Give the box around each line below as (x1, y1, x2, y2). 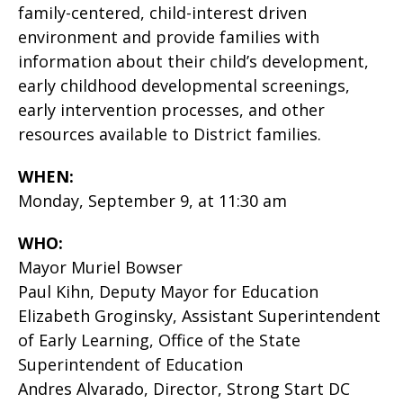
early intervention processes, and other (18, 99, 325, 121)
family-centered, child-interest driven (18, 2, 307, 23)
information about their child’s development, (18, 50, 369, 72)
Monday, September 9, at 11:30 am (18, 190, 287, 211)
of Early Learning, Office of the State (18, 329, 300, 351)
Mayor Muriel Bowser (18, 256, 183, 278)
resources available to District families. (18, 123, 321, 145)
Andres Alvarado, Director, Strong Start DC (18, 378, 350, 399)
